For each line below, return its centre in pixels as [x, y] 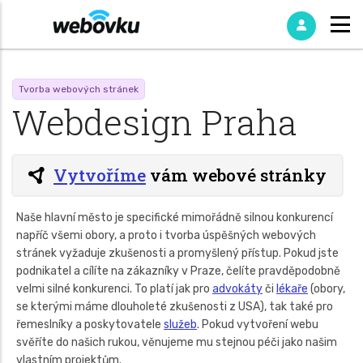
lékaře [292, 289]
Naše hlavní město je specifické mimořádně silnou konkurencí [175, 218]
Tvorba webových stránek [79, 89]
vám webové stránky [236, 175]
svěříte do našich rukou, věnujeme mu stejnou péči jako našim [177, 342]
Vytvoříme [100, 175]
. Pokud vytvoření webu [258, 325]
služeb [180, 325]
